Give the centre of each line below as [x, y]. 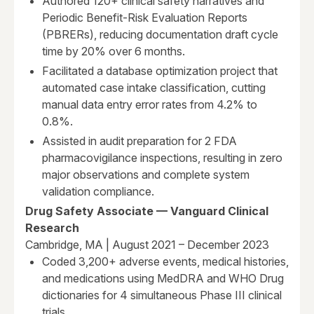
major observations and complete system [146, 175]
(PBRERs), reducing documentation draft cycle [160, 35]
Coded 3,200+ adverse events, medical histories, [165, 262]
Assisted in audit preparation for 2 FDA [139, 141]
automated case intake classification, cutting [154, 88]
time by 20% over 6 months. [114, 52]
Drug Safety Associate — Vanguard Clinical [147, 211]
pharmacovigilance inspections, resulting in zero [162, 158]
